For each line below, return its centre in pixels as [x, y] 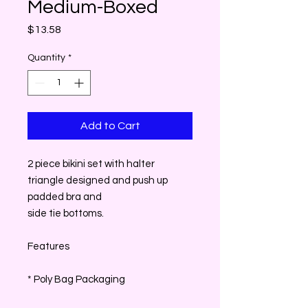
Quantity [46, 57]
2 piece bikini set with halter [91, 164]
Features [48, 246]
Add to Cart [110, 125]
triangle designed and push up [98, 180]
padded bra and [65, 197]
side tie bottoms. [66, 213]
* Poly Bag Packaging [76, 279]
